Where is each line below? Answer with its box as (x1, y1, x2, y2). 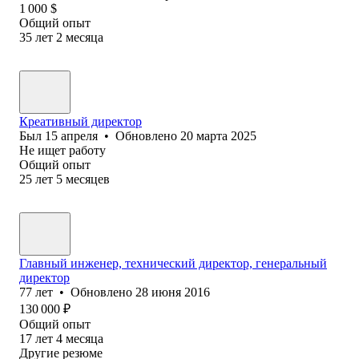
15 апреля (45, 128, 98, 143)
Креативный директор (19, 114, 142, 128)
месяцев (66, 171, 110, 186)
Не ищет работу (19, 143, 106, 157)
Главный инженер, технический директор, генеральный (19, 256, 327, 270)
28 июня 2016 (135, 284, 210, 299)
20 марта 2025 (180, 128, 256, 143)
